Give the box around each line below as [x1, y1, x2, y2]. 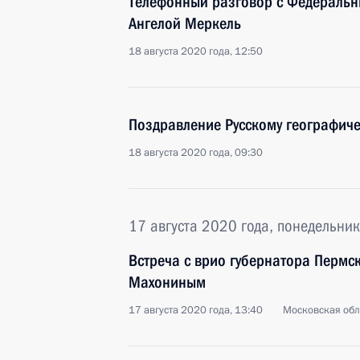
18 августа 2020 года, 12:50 [129, 44, 263, 59]
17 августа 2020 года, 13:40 [129, 303, 263, 317]
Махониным [129, 272, 206, 292]
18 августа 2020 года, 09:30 [129, 145, 263, 160]
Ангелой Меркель [129, 14, 241, 33]
